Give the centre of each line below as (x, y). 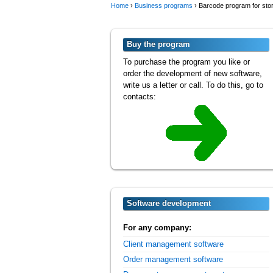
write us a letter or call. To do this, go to (193, 85)
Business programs (164, 5)
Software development (169, 203)
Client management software (173, 244)
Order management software (173, 260)
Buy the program (158, 44)
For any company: (157, 228)
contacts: (140, 97)
